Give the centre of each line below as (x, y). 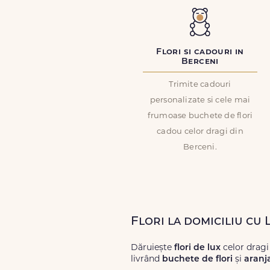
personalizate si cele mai (200, 100)
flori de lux (197, 248)
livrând (146, 259)
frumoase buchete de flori (200, 116)
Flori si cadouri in (200, 52)
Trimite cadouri (200, 85)
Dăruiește (152, 248)
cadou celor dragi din (200, 132)
